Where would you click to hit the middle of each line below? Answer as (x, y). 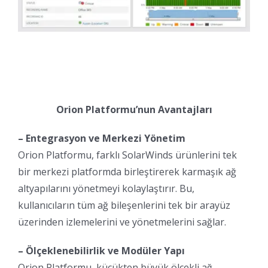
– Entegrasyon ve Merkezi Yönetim (102, 138)
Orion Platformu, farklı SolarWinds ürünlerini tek (127, 155)
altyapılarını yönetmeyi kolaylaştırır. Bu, (106, 189)
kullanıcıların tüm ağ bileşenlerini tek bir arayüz (124, 205)
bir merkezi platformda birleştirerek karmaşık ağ (127, 172)
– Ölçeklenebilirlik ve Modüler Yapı (101, 251)
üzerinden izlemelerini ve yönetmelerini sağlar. (122, 222)
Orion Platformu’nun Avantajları (134, 110)
